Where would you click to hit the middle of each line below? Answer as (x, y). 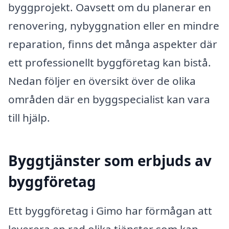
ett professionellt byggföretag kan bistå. (110, 62)
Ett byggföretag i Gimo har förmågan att (110, 211)
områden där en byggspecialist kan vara (109, 99)
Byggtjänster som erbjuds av (110, 160)
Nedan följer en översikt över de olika (102, 81)
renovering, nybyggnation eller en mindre (114, 25)
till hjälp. (29, 117)
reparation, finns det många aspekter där (113, 44)
